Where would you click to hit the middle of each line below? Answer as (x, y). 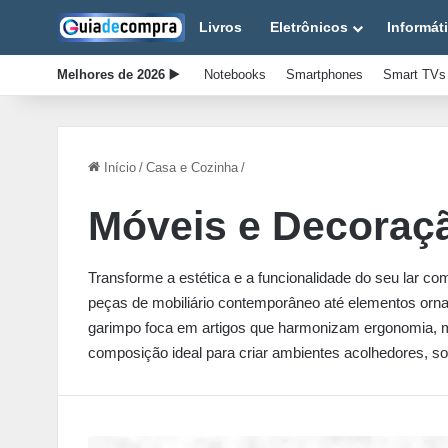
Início (118, 167)
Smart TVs (414, 74)
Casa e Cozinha (192, 167)
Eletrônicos (309, 27)
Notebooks (235, 74)
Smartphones (324, 74)
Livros (220, 27)
